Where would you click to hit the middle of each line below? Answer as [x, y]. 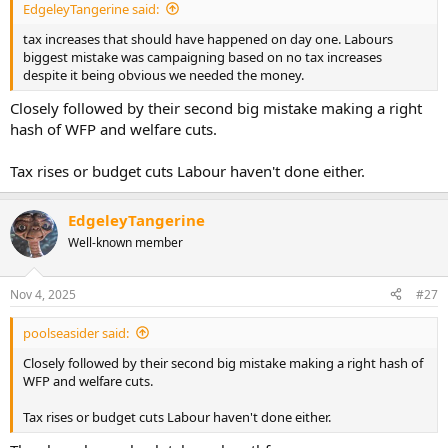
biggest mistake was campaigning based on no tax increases [202, 56]
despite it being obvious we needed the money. [163, 74]
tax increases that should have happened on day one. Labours [208, 38]
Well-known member [125, 242]
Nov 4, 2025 [43, 294]
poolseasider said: [76, 332]
